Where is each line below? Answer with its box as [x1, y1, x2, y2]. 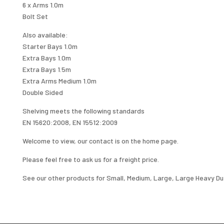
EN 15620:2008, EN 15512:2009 [22, 117, 117, 126]
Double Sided [22, 87, 63, 96]
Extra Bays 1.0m [22, 53, 71, 62]
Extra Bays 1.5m [22, 64, 71, 73]
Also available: [22, 30, 68, 39]
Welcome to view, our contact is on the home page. [22, 136, 178, 145]
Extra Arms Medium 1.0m [22, 76, 96, 85]
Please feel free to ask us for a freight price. [22, 154, 159, 163]
